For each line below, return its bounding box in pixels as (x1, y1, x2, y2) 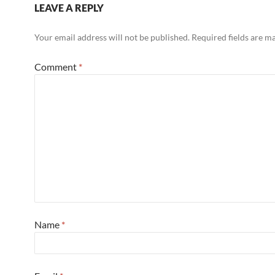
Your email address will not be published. (34, 31, 190, 42)
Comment (34, 60, 79, 72)
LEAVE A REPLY (34, 1, 104, 14)
